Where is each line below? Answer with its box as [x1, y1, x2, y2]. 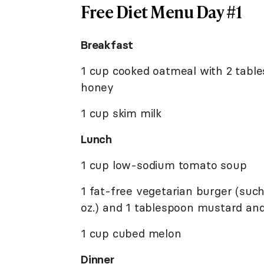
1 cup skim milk [81, 105, 161, 120]
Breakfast [81, 37, 134, 52]
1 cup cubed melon [81, 226, 181, 240]
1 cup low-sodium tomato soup [81, 157, 247, 172]
